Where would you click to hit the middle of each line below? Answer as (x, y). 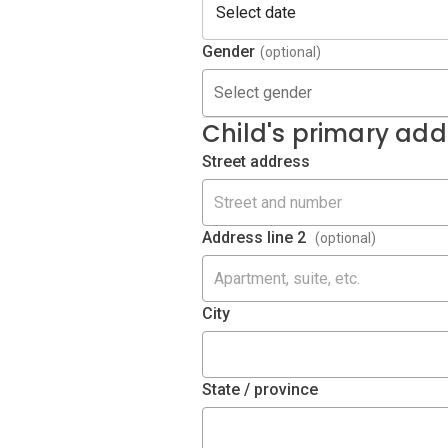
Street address (256, 161)
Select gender (263, 92)
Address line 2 (254, 237)
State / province (260, 389)
